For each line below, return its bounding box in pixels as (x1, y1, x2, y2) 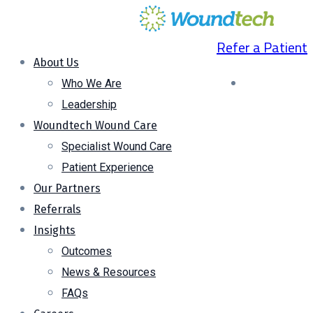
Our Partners (34, 182, 101, 195)
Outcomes (61, 245, 112, 258)
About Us (34, 56, 79, 69)
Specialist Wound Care (61, 140, 172, 153)
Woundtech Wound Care (34, 119, 157, 132)
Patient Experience (61, 161, 154, 174)
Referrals (34, 203, 81, 216)
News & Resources (61, 265, 156, 279)
